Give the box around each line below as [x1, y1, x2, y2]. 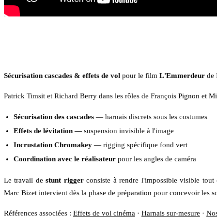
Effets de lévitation [14, 126, 73, 135]
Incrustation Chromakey [14, 140, 92, 149]
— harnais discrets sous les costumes [94, 112, 207, 121]
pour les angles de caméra [116, 155, 196, 163]
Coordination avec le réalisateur [14, 155, 116, 163]
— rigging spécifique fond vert [92, 140, 187, 149]
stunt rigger [46, 176, 84, 184]
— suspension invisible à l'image [73, 126, 174, 135]
